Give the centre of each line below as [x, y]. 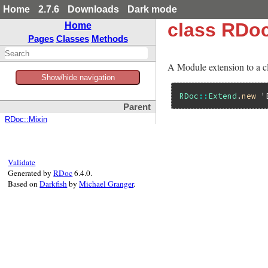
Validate [22, 162]
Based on [24, 183]
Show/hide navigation [78, 77]
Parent [137, 107]
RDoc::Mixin [26, 120]
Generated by [31, 173]
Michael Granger [106, 183]
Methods [109, 39]
